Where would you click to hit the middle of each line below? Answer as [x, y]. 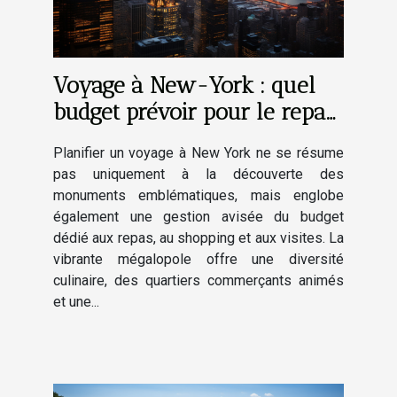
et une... [76, 301]
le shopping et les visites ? [181, 138]
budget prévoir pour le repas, [196, 111]
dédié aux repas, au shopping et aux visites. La [198, 237]
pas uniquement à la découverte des [198, 174]
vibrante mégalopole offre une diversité [198, 259]
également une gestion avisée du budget [198, 216]
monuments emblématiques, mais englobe [198, 195]
